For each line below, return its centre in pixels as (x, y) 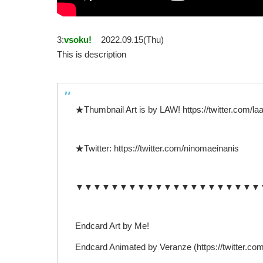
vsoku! (78, 40)
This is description (92, 55)
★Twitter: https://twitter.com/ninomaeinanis (157, 149)
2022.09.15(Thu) (132, 40)
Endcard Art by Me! (112, 226)
